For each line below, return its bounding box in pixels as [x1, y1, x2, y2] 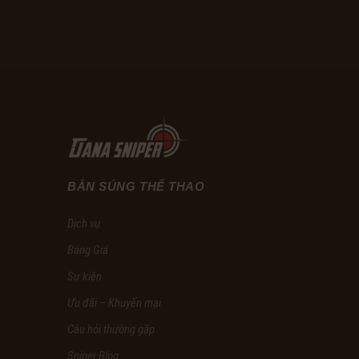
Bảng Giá [67, 242, 108, 257]
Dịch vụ [67, 216, 100, 231]
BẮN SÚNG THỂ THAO [67, 179, 205, 193]
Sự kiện [67, 268, 102, 284]
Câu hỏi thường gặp [67, 321, 155, 337]
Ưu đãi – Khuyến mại [67, 295, 161, 310]
